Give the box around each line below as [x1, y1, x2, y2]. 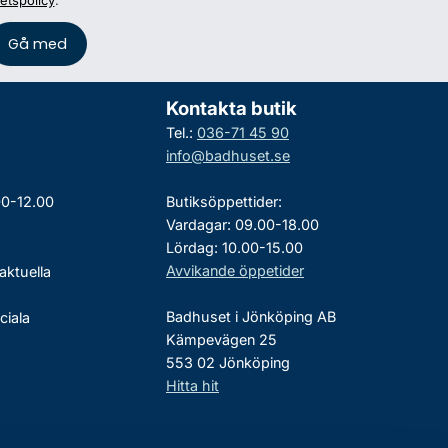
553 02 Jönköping [165, 354, 290, 371]
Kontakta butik [165, 97, 297, 120]
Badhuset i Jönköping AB [165, 308, 336, 325]
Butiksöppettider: [165, 193, 282, 210]
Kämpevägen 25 [165, 331, 277, 348]
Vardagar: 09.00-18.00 [165, 216, 319, 233]
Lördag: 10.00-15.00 [165, 239, 303, 256]
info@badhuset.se [165, 147, 290, 164]
